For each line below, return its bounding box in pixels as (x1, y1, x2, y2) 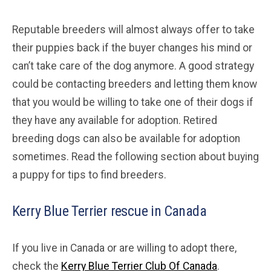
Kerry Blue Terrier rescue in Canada (12, 202, 206, 220)
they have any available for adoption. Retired (12, 114, 217, 126)
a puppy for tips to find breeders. (12, 168, 166, 181)
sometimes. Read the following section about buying (12, 150, 259, 163)
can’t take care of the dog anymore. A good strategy (12, 59, 254, 72)
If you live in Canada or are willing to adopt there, (12, 241, 237, 254)
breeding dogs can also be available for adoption (12, 132, 240, 145)
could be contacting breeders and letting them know (12, 77, 257, 90)
